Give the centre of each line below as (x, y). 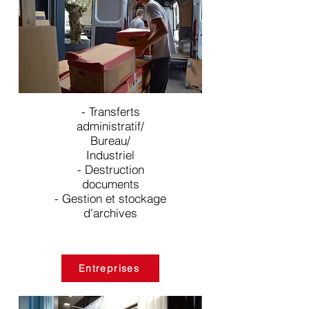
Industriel (110, 155)
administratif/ (110, 126)
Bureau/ (110, 140)
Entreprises (109, 268)
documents (110, 184)
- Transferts (110, 111)
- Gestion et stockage (110, 198)
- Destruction (110, 169)
